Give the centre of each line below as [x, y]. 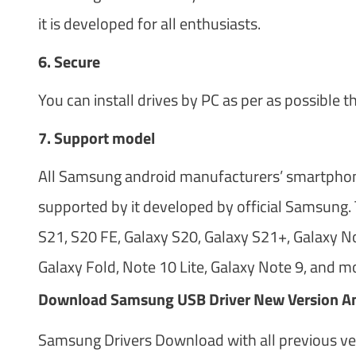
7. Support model [96, 137]
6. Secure [70, 61]
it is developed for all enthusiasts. [149, 23]
